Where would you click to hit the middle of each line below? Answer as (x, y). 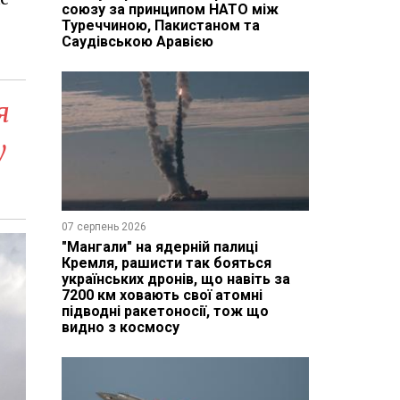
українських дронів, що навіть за (175, 279)
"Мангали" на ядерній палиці (159, 246)
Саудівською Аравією (137, 41)
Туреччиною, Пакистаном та (160, 25)
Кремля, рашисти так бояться (166, 262)
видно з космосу (120, 327)
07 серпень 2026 (104, 226)
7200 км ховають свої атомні (162, 295)
